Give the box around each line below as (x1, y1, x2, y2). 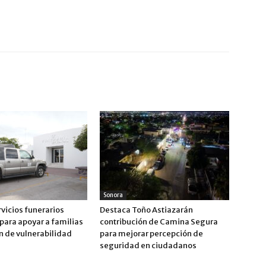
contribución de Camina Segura (100, 217, 218, 227)
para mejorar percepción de (100, 229, 203, 239)
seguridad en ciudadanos (100, 240, 197, 251)
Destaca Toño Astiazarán (100, 205, 193, 215)
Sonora (103, 191, 123, 199)
